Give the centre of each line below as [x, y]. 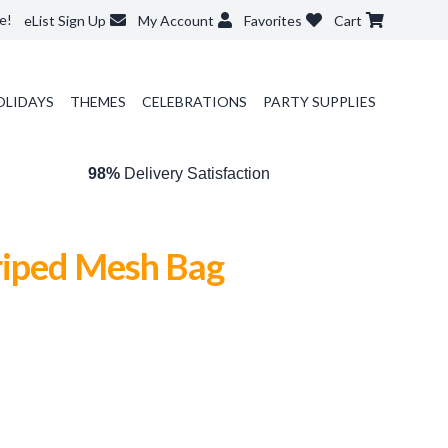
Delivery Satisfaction [194, 173]
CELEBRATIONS [194, 101]
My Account [176, 20]
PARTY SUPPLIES [319, 101]
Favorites [273, 20]
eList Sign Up [65, 20]
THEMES [97, 101]
